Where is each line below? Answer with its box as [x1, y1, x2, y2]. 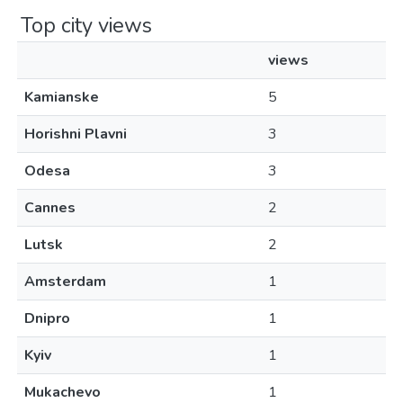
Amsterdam [24, 272, 106, 291]
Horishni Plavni [24, 124, 127, 144]
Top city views [21, 11, 152, 40]
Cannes [24, 198, 76, 218]
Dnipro [24, 309, 70, 328]
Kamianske [24, 87, 99, 107]
